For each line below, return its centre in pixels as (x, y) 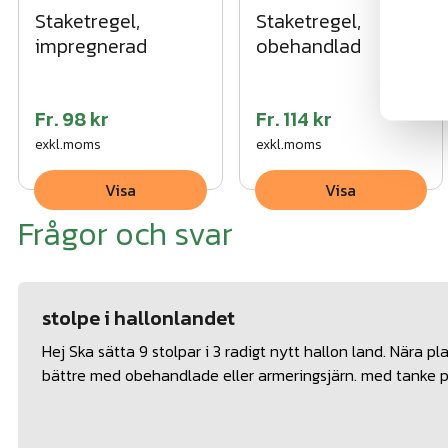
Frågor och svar (125, 234)
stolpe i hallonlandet (138, 318)
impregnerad (91, 46)
